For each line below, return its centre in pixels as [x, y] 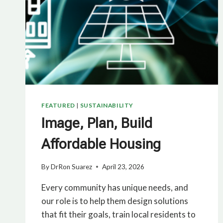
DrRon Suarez [72, 167]
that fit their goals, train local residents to [118, 214]
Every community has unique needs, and [115, 187]
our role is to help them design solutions [115, 201]
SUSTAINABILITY [107, 106]
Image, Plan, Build [97, 123]
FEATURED [58, 106]
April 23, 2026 [123, 167]
